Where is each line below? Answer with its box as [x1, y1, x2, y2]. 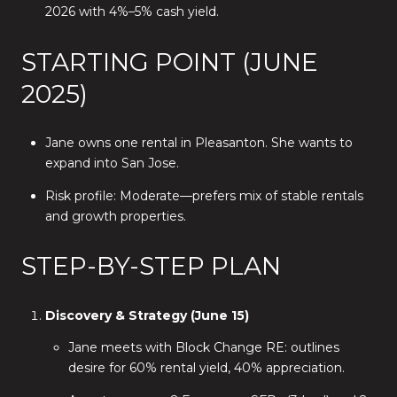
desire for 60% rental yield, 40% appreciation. [68, 360, 346, 377]
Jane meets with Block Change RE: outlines [68, 339, 340, 356]
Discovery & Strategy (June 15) [44, 307, 249, 323]
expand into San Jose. [44, 155, 179, 172]
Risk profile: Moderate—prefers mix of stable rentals [44, 187, 363, 204]
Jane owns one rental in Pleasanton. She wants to [44, 135, 353, 152]
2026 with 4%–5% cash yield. [44, 4, 219, 20]
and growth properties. [44, 207, 186, 224]
